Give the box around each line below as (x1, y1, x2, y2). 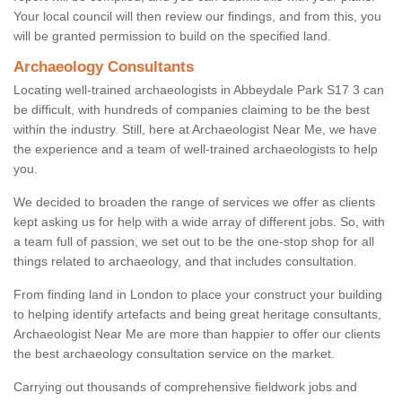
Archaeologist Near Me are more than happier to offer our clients (13, 327, 380, 342)
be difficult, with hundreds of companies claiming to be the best (13, 102, 370, 118)
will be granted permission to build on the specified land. (13, 29, 331, 44)
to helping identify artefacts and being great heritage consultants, (13, 307, 381, 322)
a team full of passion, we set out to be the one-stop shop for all (13, 234, 374, 249)
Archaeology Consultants (13, 58, 194, 76)
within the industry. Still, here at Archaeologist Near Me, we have (13, 122, 377, 137)
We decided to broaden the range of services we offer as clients (13, 195, 375, 210)
